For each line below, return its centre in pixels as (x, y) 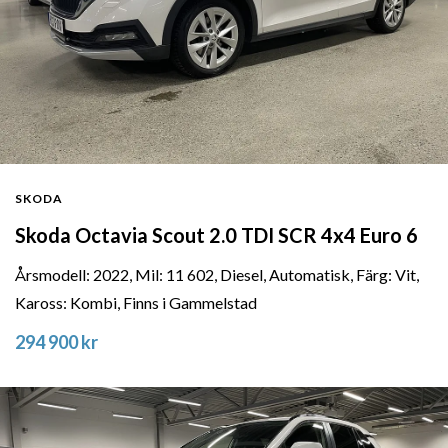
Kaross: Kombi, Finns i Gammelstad (136, 303)
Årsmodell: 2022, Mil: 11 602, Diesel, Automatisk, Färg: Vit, (217, 275)
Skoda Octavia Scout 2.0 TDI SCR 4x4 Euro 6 (216, 235)
